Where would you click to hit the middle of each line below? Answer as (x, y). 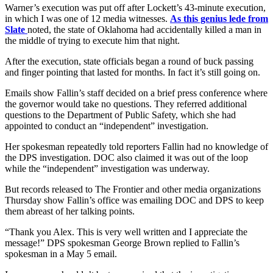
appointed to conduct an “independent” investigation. (107, 126)
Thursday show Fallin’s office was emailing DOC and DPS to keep (134, 200)
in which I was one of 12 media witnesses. (87, 18)
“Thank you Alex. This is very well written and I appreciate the (126, 232)
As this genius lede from (219, 18)
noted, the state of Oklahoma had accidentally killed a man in (144, 29)
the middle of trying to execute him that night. (92, 40)
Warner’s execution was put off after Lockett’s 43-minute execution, (135, 7)
